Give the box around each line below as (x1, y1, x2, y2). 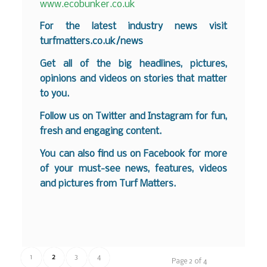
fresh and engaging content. (40, 126, 162, 136)
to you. (40, 89, 70, 100)
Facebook (144, 148, 186, 159)
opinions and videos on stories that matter (40, 74, 227, 85)
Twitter (95, 111, 127, 122)
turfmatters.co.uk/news (40, 36, 144, 47)
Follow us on (40, 111, 96, 122)
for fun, (193, 111, 227, 122)
